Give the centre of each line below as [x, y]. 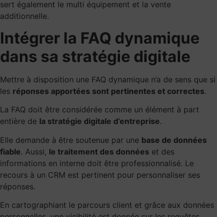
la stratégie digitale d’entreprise [100, 121]
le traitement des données [99, 151]
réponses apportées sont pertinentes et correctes [108, 91]
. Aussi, [35, 151]
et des [162, 151]
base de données [174, 140]
